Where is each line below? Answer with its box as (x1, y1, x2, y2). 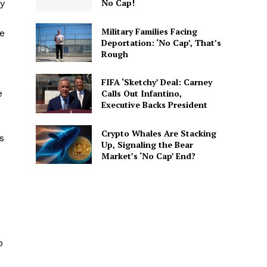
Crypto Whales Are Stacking (101, 127, 216, 139)
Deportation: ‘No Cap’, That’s (101, 36, 221, 48)
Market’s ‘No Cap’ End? (101, 150, 195, 162)
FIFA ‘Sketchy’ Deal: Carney (101, 76, 212, 88)
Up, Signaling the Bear (101, 138, 193, 150)
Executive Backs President (101, 99, 207, 111)
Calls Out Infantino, (101, 88, 182, 100)
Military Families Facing (101, 25, 197, 37)
